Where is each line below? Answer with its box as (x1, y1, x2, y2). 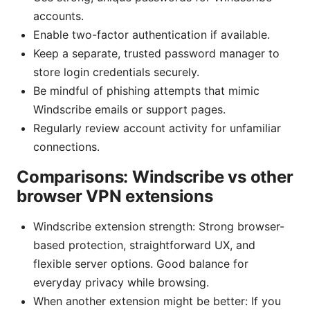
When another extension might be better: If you (33, 294, 281, 309)
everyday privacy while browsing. (33, 275, 209, 290)
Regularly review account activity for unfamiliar (33, 121, 281, 136)
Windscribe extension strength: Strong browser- (33, 219, 284, 234)
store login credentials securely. (33, 65, 199, 80)
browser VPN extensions (17, 186, 213, 207)
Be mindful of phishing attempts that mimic (33, 84, 259, 98)
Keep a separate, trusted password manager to (33, 46, 280, 61)
